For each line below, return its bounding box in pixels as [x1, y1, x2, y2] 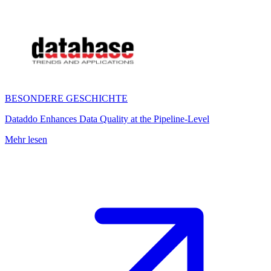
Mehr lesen [5, 134, 47, 145]
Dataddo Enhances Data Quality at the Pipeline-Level [5, 114, 209, 124]
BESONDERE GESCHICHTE [5, 93, 128, 103]
